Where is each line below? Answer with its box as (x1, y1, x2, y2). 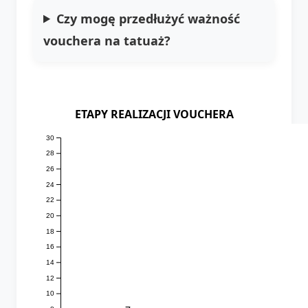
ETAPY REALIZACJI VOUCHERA (74, 106, 234, 122)
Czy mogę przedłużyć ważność (56, 10, 241, 27)
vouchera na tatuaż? (43, 32, 170, 49)
